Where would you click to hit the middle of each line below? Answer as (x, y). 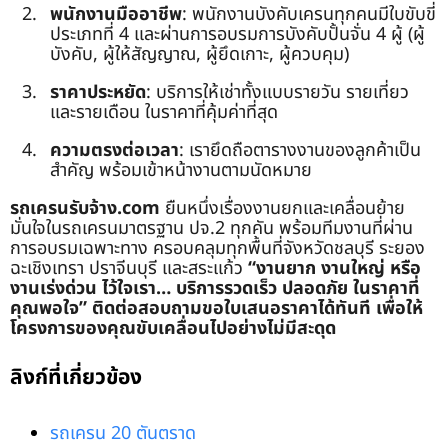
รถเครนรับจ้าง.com (85, 208)
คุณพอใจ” (48, 308)
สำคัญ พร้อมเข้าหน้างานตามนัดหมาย (181, 170)
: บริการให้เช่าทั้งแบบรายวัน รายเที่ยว (277, 92)
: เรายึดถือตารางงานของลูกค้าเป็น (300, 150)
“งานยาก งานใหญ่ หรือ (334, 268)
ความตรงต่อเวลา (114, 150)
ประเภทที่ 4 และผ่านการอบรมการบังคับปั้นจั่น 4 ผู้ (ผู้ (237, 34)
